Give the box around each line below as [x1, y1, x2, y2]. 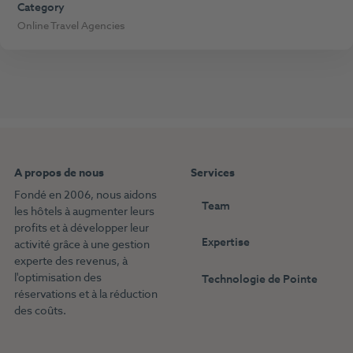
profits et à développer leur [14, 219, 149, 236]
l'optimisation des [14, 269, 102, 286]
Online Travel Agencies [17, 17, 124, 33]
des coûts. [14, 302, 66, 319]
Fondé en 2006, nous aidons [14, 186, 157, 203]
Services [191, 164, 235, 181]
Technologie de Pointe [202, 270, 318, 288]
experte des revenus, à [14, 252, 128, 269]
